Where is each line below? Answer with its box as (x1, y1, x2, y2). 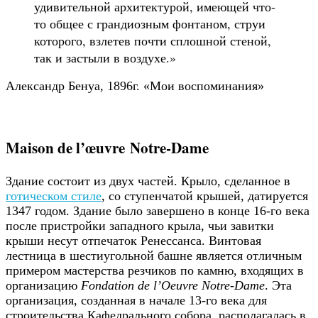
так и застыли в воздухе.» (34, 49, 176, 67)
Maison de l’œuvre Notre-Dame (6, 136, 209, 159)
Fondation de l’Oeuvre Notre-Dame (81, 278, 265, 292)
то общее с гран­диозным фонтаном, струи (34, 15, 265, 33)
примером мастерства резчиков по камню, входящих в (6, 263, 304, 278)
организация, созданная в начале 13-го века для (6, 292, 267, 307)
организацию (6, 278, 81, 292)
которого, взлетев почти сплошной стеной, (34, 32, 271, 50)
